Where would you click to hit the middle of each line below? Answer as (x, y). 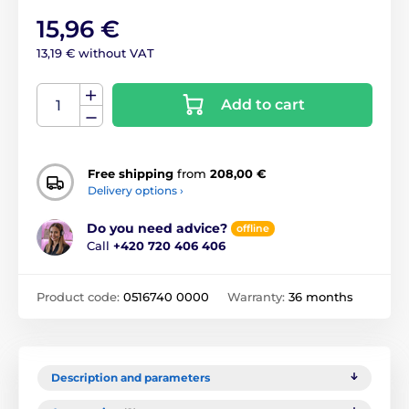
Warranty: (258, 296)
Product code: (80, 296)
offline (253, 229)
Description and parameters (131, 377)
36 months (321, 296)
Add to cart (262, 104)
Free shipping (131, 174)
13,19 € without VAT (95, 52)
